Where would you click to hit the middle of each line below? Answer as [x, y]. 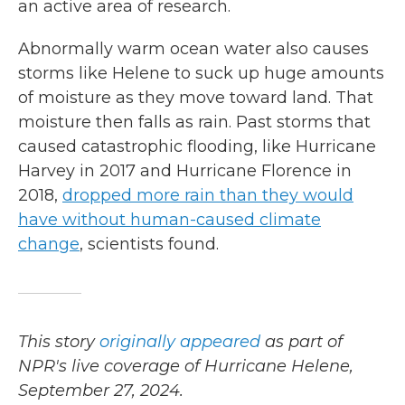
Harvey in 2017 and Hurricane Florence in [185, 171]
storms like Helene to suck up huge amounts [201, 73]
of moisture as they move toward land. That [196, 98]
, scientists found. [149, 244]
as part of [301, 342]
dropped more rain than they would [208, 195]
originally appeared [180, 342]
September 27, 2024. [101, 391]
